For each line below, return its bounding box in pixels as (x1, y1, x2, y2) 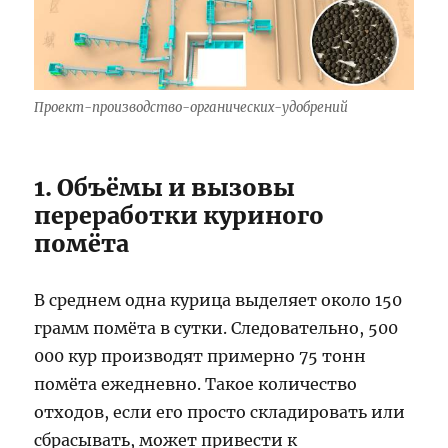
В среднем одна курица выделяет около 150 (34, 290, 403, 311)
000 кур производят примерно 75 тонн (34, 346, 367, 367)
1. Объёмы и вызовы (34, 173, 296, 203)
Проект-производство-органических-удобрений (34, 99, 349, 117)
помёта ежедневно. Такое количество (34, 374, 358, 395)
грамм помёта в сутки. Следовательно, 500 (34, 318, 399, 339)
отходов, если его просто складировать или (34, 402, 406, 423)
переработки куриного (34, 201, 325, 231)
